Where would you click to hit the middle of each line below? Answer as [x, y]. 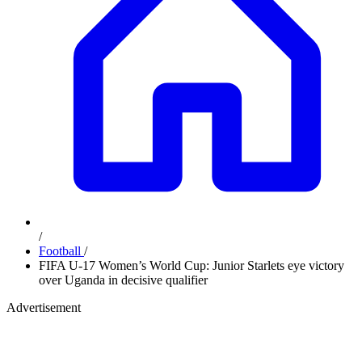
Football [61, 251]
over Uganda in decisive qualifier [123, 280]
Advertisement [44, 307]
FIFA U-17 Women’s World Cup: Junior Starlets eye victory [192, 265]
